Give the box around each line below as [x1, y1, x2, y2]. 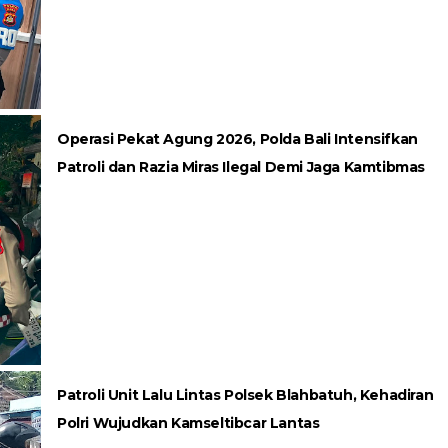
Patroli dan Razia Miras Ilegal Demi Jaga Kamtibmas [57, 158, 426, 176]
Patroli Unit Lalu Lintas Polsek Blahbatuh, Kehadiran [57, 386, 434, 404]
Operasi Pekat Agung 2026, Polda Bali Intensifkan [57, 130, 418, 148]
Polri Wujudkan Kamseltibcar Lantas [57, 414, 320, 432]
